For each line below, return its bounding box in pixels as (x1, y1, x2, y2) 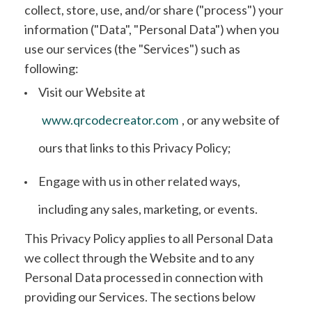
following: (24, 61, 79, 76)
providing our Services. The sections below (24, 289, 256, 304)
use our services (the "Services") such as (24, 41, 240, 56)
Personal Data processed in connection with (24, 270, 263, 285)
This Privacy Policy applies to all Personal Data (24, 231, 273, 246)
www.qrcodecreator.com (42, 112, 178, 127)
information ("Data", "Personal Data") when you (24, 22, 279, 37)
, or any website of (182, 112, 280, 127)
